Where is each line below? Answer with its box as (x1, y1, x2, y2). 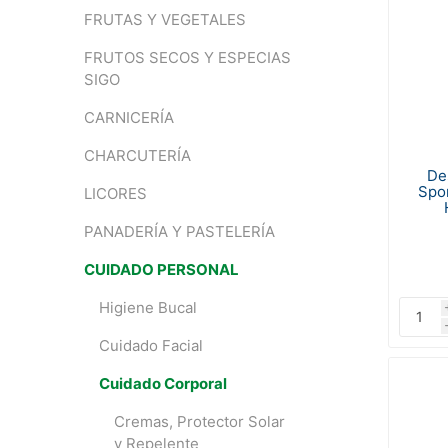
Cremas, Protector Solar (113, 412, 285, 431)
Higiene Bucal (98, 298, 197, 317)
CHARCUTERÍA (83, 146, 191, 165)
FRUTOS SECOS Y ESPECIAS (83, 48, 291, 67)
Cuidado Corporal (98, 374, 227, 393)
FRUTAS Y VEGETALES (83, 10, 246, 29)
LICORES (83, 184, 147, 203)
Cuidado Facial (98, 336, 203, 355)
